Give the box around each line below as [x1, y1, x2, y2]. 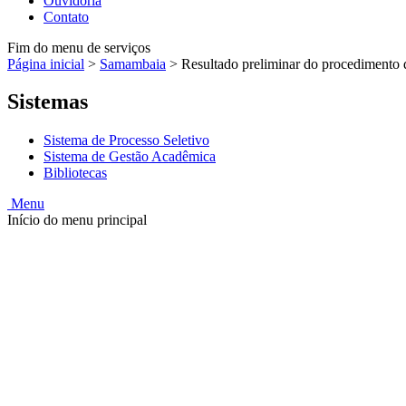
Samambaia [100, 55, 166, 72]
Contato [43, 8, 89, 24]
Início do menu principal [7, 212, 147, 228]
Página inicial [7, 55, 84, 72]
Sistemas [7, 90, 88, 114]
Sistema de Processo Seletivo [43, 132, 209, 149]
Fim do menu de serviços [7, 39, 150, 55]
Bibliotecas [43, 165, 107, 181]
